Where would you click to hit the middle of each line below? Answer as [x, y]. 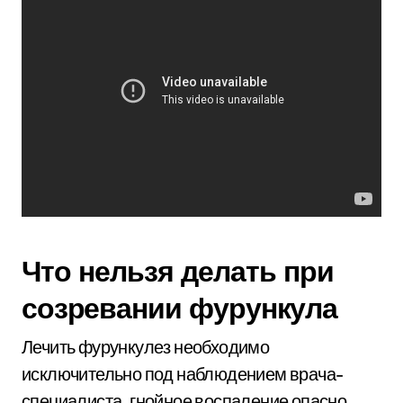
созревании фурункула [179, 308]
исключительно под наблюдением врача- [183, 374]
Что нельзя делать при [178, 271]
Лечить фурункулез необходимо [146, 347]
